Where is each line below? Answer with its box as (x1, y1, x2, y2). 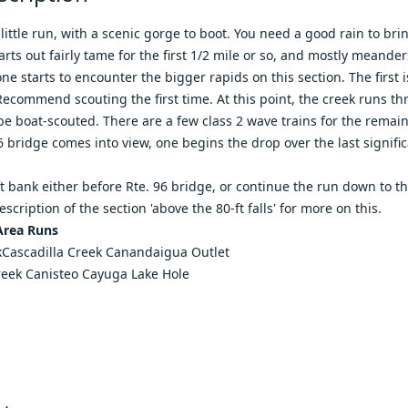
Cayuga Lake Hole (82, 265, 189, 282)
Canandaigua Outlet (106, 243, 229, 260)
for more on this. (276, 199, 382, 217)
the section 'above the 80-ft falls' (79, 199, 276, 217)
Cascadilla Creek (2, 243, 102, 260)
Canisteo (25, 265, 78, 282)
